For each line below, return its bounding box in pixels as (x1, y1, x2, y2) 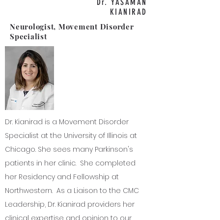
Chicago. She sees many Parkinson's (5, 144, 133, 154)
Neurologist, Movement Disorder (10, 22, 134, 31)
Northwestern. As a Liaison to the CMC (5, 186, 139, 195)
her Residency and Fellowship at (5, 172, 119, 182)
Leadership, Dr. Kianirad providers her (5, 199, 135, 209)
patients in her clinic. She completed (5, 158, 136, 168)
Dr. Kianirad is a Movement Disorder (5, 117, 129, 127)
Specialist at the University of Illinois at (5, 131, 137, 140)
